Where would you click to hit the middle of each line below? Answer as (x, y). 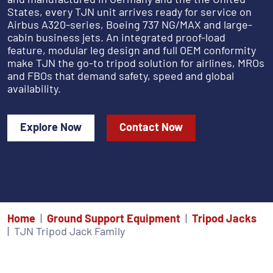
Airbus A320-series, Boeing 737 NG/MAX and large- (130, 25)
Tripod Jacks (224, 218)
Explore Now (51, 127)
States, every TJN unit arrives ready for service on (129, 12)
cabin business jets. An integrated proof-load (116, 37)
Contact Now (151, 127)
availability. (34, 89)
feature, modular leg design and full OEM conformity (132, 50)
